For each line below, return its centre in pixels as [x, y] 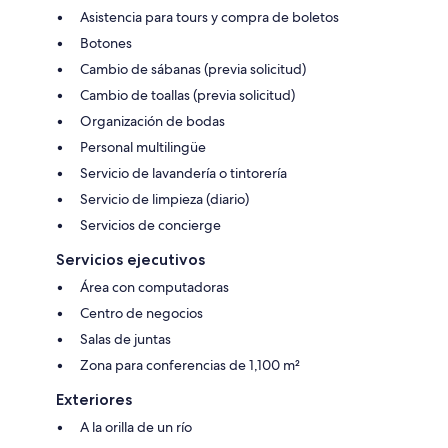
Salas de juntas [125, 338]
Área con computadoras [154, 286]
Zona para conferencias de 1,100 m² [190, 364]
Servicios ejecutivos [130, 259]
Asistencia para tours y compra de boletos [209, 16]
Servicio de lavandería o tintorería [183, 172]
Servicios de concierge [150, 224]
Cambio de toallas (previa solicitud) [187, 94]
